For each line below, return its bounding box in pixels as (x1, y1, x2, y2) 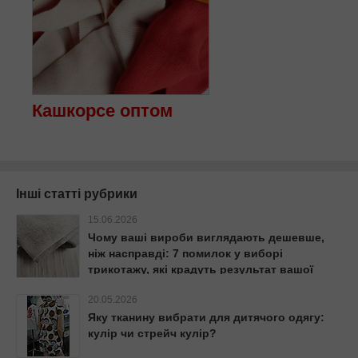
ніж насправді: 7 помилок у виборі (88, 247, 283, 261)
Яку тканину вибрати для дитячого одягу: (88, 311, 324, 324)
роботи (88, 279, 129, 292)
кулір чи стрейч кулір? (88, 327, 217, 340)
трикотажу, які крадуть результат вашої (88, 263, 313, 276)
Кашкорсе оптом (32, 101, 173, 121)
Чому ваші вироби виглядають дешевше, (88, 231, 324, 245)
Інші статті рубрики (16, 187, 137, 201)
